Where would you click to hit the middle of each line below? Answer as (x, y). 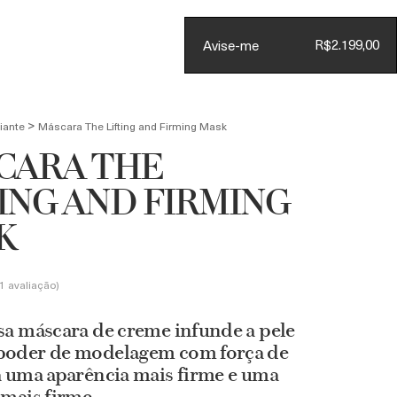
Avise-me (231, 45)
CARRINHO (304, 80)
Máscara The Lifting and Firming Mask (133, 126)
